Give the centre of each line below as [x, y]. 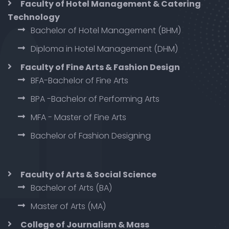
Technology [34, 17]
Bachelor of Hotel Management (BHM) [106, 30]
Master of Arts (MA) [68, 206]
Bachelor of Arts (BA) [71, 188]
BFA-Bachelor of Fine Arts [79, 80]
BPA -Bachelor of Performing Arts [95, 99]
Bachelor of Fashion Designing [91, 135]
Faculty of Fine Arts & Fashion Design [100, 67]
